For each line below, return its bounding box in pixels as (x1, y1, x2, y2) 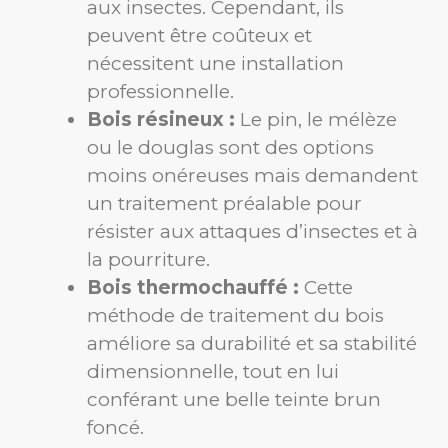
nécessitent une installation (87, 52, 344, 76)
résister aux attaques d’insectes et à (87, 220, 418, 244)
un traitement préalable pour (87, 192, 362, 216)
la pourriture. (87, 248, 210, 272)
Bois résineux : (87, 108, 235, 132)
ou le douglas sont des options (87, 136, 374, 160)
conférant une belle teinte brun (87, 388, 381, 412)
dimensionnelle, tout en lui (87, 360, 339, 384)
